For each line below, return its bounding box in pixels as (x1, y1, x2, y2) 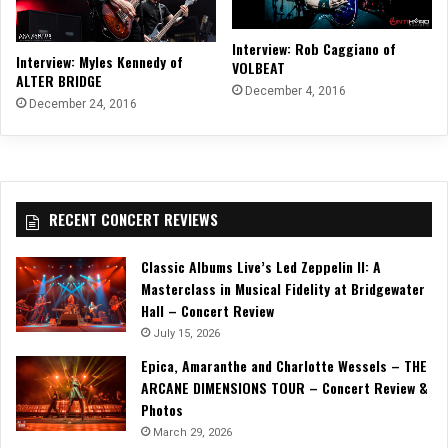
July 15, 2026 (153, 327, 220, 341)
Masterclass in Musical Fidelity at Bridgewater (141, 278, 425, 300)
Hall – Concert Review (141, 300, 274, 322)
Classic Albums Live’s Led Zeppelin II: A (141, 256, 381, 278)
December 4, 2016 (245, 84, 346, 99)
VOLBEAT (232, 57, 285, 79)
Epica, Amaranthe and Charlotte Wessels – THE (141, 355, 427, 377)
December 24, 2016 (29, 97, 137, 112)
